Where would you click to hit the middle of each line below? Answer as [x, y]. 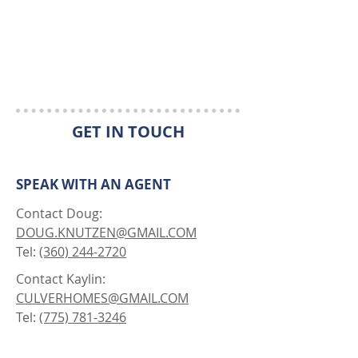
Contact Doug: [59, 213]
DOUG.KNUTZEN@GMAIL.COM [106, 233]
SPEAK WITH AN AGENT [93, 184]
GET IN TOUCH [128, 131]
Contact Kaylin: [61, 279]
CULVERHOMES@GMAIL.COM [102, 298]
